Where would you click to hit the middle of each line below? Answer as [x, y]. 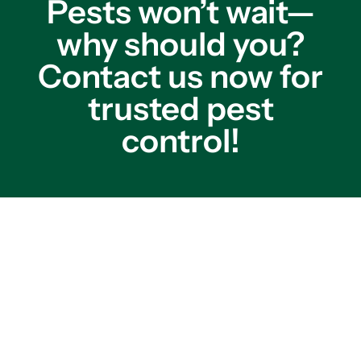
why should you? [180, 44]
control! [180, 141]
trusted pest [180, 108]
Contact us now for [180, 76]
